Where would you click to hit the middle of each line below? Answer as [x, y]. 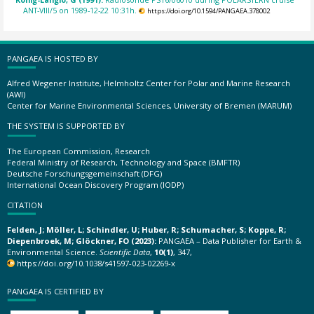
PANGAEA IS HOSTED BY [53, 58]
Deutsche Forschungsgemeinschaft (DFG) [84, 173]
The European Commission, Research [78, 151]
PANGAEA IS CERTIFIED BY [55, 291]
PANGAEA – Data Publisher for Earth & [229, 241]
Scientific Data [125, 252]
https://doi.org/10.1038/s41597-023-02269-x [96, 263]
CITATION [25, 205]
